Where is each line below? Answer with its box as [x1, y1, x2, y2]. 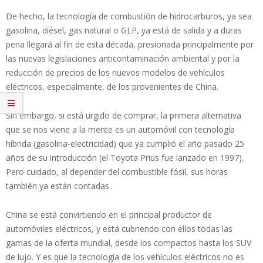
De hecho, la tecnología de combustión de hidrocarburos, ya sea [6, 10, 252, 22]
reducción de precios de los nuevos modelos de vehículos [6, 66, 225, 78]
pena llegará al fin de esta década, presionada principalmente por [6, 38, 254, 50]
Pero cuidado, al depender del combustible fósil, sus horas [6, 166, 228, 177]
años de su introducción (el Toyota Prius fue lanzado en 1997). [6, 151, 244, 163]
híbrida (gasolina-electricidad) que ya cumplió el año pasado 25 [6, 137, 244, 149]
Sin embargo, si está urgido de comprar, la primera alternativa [6, 109, 241, 121]
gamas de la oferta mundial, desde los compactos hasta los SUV [6, 237, 251, 248]
